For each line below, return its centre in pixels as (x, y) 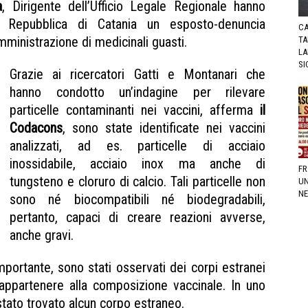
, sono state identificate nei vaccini (164, 128)
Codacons (36, 128)
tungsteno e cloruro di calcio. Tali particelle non (137, 181)
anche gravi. (42, 235)
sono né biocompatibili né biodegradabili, (137, 199)
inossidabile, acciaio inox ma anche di (137, 163)
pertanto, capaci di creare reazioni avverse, (137, 217)
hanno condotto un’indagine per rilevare (137, 92)
